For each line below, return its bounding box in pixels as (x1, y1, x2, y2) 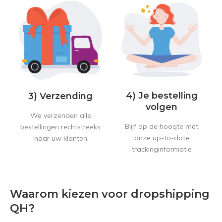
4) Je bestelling (125, 90, 198, 102)
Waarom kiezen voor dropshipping (10, 187, 210, 201)
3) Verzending (28, 90, 93, 102)
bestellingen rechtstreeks (20, 122, 101, 131)
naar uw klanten (34, 133, 87, 143)
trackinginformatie (131, 145, 192, 154)
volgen (146, 102, 177, 113)
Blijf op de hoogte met (125, 122, 198, 131)
